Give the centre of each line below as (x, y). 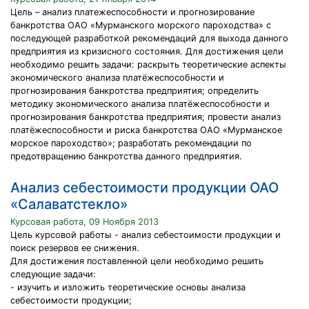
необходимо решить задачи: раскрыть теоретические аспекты (148, 64)
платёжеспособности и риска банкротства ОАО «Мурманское (146, 130)
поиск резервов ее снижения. (75, 248)
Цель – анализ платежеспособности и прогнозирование (132, 12)
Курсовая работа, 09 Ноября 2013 (84, 222)
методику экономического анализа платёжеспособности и (140, 104)
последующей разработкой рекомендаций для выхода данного (149, 38)
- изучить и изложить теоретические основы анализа (128, 287)
